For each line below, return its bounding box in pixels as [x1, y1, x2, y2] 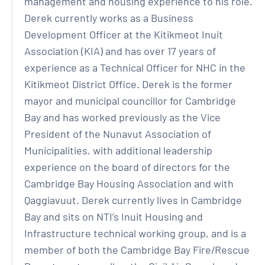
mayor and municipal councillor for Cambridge [24, 94, 236, 107]
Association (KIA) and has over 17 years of [24, 44, 216, 57]
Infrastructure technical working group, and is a [24, 227, 246, 240]
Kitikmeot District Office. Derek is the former [24, 77, 232, 91]
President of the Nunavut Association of [24, 127, 211, 140]
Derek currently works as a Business [24, 11, 193, 24]
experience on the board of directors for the [24, 160, 230, 173]
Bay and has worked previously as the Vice [24, 111, 221, 124]
